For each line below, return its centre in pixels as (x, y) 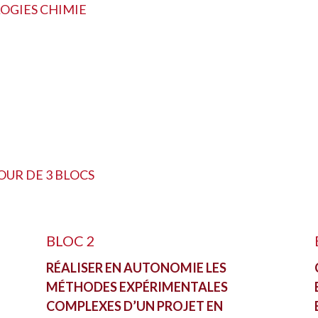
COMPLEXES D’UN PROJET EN (134, 306)
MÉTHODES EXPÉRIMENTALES (137, 286)
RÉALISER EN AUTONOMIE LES (136, 267)
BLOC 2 (70, 240)
